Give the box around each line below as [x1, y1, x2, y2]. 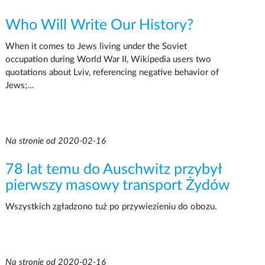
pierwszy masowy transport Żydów [5, 177, 230, 193]
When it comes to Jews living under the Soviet [5, 41, 187, 51]
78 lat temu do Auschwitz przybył [5, 161, 222, 177]
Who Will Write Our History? [5, 17, 193, 33]
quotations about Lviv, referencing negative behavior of [5, 67, 219, 77]
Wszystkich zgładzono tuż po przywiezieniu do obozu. [5, 202, 217, 211]
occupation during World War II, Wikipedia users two [5, 54, 211, 64]
